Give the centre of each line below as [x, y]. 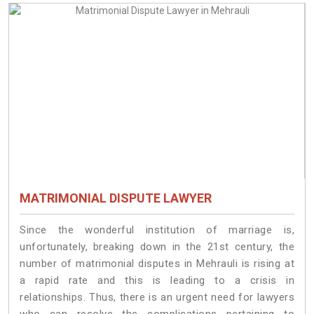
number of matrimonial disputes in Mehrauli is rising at [157, 263]
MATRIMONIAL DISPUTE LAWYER [116, 198]
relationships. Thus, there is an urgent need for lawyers [157, 297]
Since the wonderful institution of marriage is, [157, 230]
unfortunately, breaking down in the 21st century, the [157, 246]
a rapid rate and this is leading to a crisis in [157, 280]
